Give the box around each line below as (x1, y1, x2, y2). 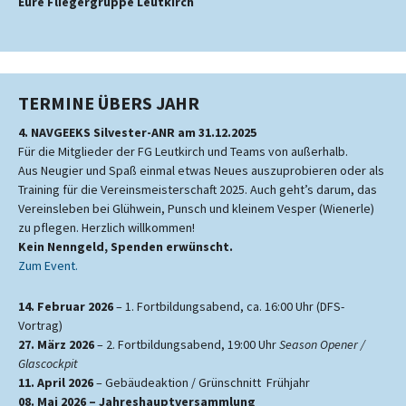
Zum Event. (18, 257, 78, 274)
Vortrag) (18, 317, 63, 333)
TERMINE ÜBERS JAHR (18, 92, 199, 114)
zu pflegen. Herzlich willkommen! (18, 219, 195, 236)
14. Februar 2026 (18, 298, 113, 314)
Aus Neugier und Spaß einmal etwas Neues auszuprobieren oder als (18, 162, 384, 179)
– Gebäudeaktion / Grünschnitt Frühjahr (93, 374, 310, 391)
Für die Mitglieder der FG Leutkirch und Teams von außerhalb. (18, 143, 348, 159)
